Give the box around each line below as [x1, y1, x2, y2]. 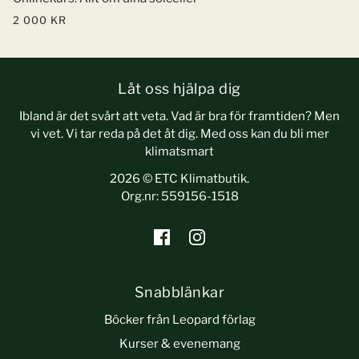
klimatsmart [145, 143, 214, 159]
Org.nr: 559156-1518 [120, 188, 239, 204]
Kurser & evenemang [119, 336, 240, 351]
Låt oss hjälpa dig [118, 80, 241, 97]
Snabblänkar [135, 284, 224, 301]
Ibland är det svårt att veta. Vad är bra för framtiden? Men [19, 108, 340, 123]
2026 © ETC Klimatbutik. [110, 171, 249, 186]
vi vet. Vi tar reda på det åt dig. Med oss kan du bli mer [30, 126, 329, 141]
